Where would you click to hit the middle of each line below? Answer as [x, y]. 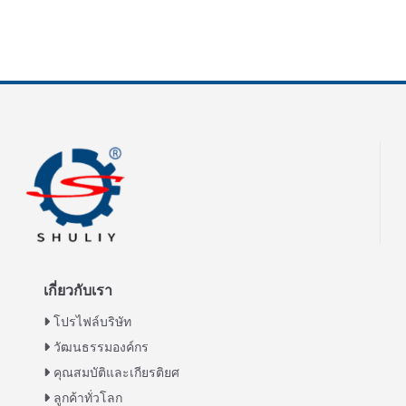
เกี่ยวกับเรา [78, 290]
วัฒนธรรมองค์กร [101, 347]
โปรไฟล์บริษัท [92, 321]
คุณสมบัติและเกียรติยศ [116, 372]
